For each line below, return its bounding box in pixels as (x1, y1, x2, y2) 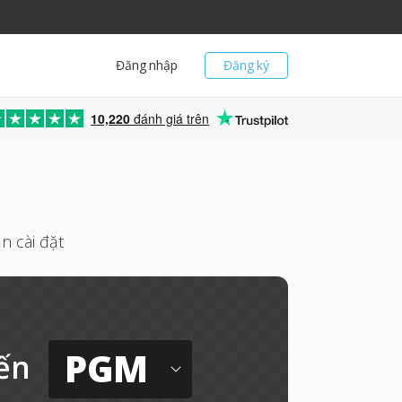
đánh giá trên (130, 109, 209, 127)
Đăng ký (223, 57, 269, 74)
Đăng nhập (116, 57, 178, 74)
